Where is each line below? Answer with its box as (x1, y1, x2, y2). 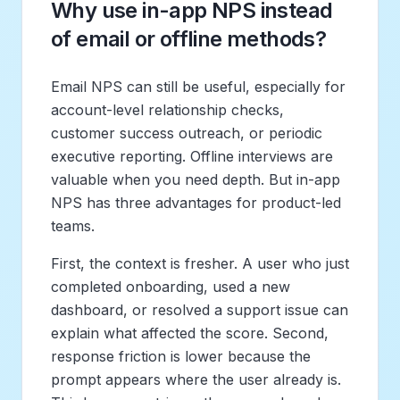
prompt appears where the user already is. (51, 370, 341, 388)
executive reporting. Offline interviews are (51, 146, 333, 165)
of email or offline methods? (51, 25, 327, 52)
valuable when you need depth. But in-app (51, 170, 340, 188)
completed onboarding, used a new (51, 277, 290, 296)
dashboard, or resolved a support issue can (51, 300, 348, 319)
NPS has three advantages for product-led (51, 193, 341, 212)
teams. (51, 216, 95, 235)
